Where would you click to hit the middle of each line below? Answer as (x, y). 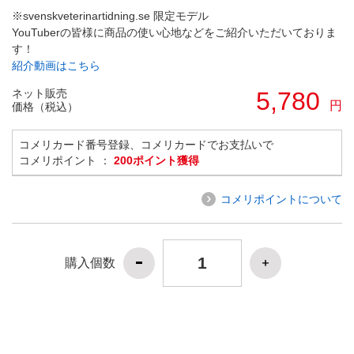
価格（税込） (45, 106)
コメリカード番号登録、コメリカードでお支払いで (146, 144)
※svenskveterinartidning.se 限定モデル (110, 15)
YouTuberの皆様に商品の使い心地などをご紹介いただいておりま (174, 32)
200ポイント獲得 (156, 160)
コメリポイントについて (281, 199)
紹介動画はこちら (56, 65)
